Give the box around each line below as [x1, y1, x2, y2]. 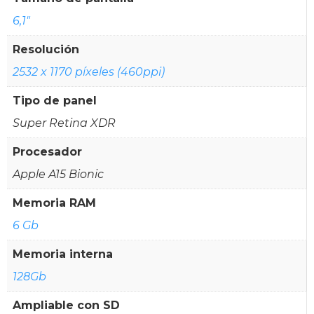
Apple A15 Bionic [13, 167, 104, 181]
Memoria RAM [13, 196, 96, 210]
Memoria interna [13, 247, 113, 261]
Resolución [13, 42, 79, 56]
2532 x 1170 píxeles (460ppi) [13, 64, 165, 78]
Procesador [13, 144, 82, 158]
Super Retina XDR [13, 116, 116, 130]
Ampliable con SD [13, 298, 120, 312]
